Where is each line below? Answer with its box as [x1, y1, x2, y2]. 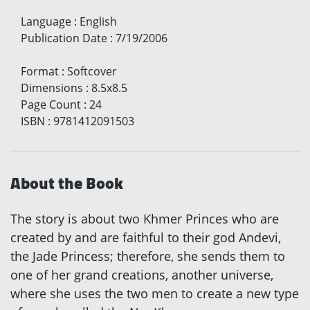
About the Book [10, 167, 123, 199]
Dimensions [21, 80, 83, 95]
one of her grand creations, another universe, [10, 266, 273, 283]
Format [21, 63, 59, 79]
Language [21, 13, 71, 29]
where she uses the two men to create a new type [10, 284, 299, 302]
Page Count [21, 96, 81, 112]
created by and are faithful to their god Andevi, [10, 228, 281, 246]
